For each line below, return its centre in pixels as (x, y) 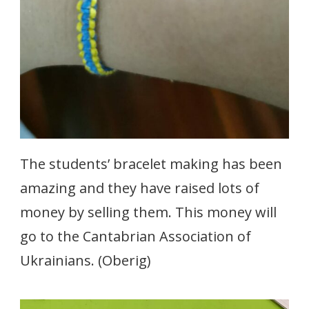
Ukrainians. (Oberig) (86, 261)
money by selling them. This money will (148, 212)
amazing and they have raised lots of (140, 188)
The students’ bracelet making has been (151, 164)
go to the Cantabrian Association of (136, 237)
